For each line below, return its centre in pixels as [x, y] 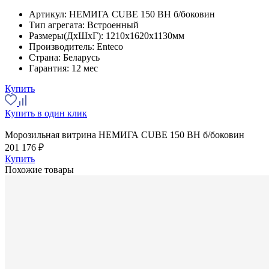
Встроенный [113, 25]
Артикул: [49, 14]
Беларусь [81, 57]
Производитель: [63, 46]
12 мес [85, 68]
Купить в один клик [46, 113]
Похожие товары [39, 169]
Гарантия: [50, 68]
